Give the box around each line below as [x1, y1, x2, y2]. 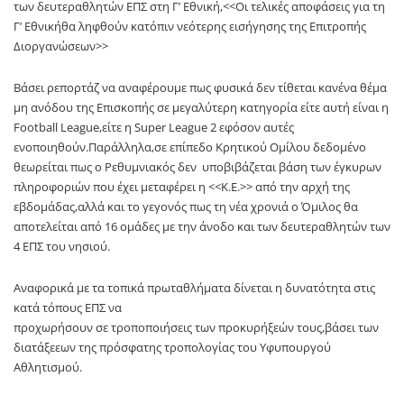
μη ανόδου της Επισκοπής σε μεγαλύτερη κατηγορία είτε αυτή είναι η [14, 99, 389, 116]
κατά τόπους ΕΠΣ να [14, 299, 122, 317]
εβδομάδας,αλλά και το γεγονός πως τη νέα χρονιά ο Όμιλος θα [14, 198, 358, 216]
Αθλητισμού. [14, 359, 82, 376]
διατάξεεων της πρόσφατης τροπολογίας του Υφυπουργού [14, 339, 331, 356]
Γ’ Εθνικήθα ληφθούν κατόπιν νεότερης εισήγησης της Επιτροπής [14, 18, 366, 35]
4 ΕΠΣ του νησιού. [14, 238, 110, 255]
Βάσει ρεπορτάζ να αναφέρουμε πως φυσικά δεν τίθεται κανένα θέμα [14, 79, 387, 96]
